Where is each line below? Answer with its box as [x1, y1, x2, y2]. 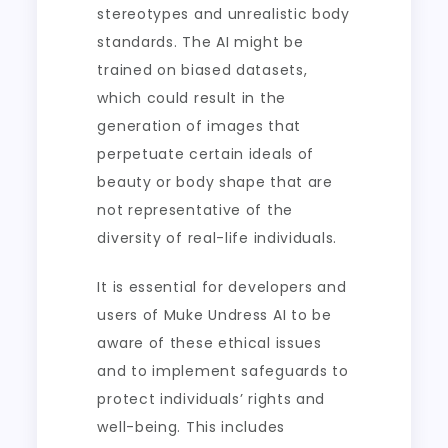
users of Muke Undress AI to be [97, 305, 332, 325]
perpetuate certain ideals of [97, 144, 315, 164]
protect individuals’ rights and [97, 389, 326, 409]
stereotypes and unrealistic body [97, 4, 350, 24]
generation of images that [97, 116, 301, 136]
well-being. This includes [97, 417, 285, 437]
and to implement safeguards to [97, 361, 349, 381]
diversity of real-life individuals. [97, 228, 337, 248]
